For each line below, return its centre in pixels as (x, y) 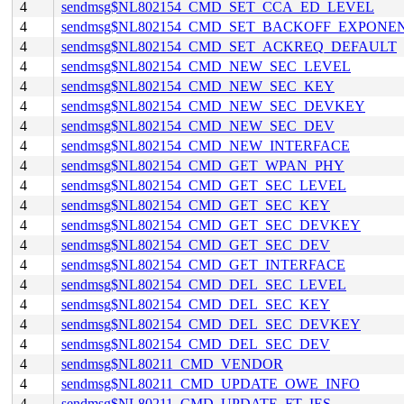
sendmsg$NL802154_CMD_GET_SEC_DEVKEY (211, 225)
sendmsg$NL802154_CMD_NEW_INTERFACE (206, 146)
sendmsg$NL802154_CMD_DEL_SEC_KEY (196, 304)
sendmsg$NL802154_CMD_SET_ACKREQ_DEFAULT (229, 46)
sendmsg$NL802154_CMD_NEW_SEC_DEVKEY (213, 106)
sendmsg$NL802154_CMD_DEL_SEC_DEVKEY (211, 324)
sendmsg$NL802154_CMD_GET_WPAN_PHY (203, 165)
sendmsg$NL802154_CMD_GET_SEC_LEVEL (204, 185)
